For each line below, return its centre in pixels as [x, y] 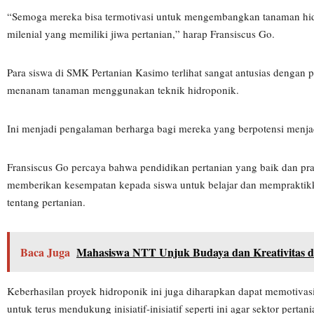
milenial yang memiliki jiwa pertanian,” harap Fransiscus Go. [141, 34]
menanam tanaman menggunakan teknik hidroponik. [123, 90]
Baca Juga [45, 252]
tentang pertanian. [46, 202]
